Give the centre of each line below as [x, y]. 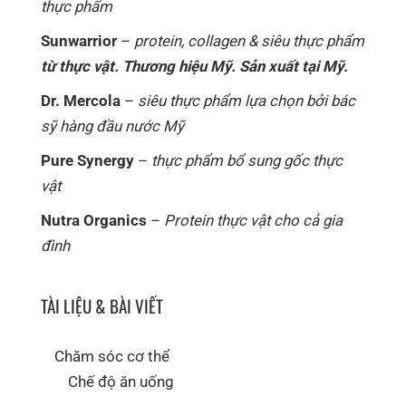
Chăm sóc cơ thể [112, 357]
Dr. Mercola [81, 101]
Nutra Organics [94, 221]
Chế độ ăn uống [121, 382]
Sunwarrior [79, 41]
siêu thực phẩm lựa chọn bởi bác [246, 101]
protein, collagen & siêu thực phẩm [249, 41]
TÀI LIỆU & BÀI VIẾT [102, 306]
